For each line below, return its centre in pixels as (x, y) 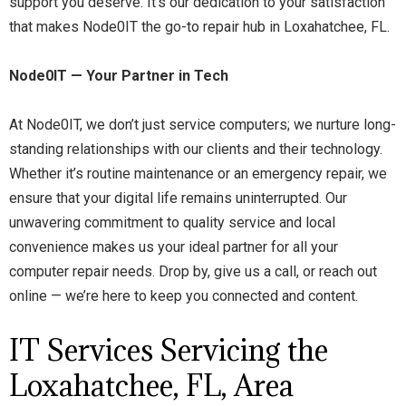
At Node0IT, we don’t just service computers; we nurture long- (203, 125)
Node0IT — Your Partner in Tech (119, 76)
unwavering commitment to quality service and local (172, 222)
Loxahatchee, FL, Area (151, 386)
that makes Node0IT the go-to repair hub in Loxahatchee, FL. (199, 27)
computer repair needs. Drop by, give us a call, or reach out (193, 271)
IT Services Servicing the (169, 350)
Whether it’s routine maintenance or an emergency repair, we (198, 174)
